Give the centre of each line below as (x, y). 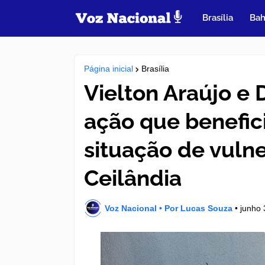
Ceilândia (133, 178)
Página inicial (109, 69)
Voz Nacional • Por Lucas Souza (169, 208)
